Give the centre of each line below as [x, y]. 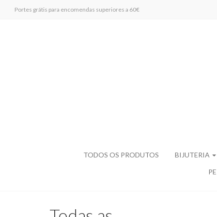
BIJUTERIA [193, 155]
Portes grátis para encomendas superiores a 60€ [77, 9]
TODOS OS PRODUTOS [121, 155]
